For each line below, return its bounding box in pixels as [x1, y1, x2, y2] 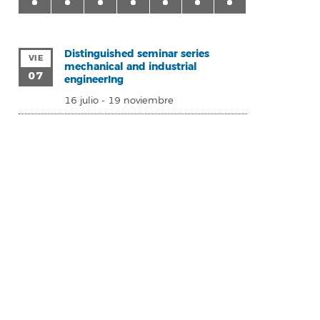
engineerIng [64, 73, 124, 86]
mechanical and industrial [64, 60, 197, 74]
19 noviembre [108, 95, 174, 106]
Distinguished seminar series [64, 47, 209, 61]
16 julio [64, 95, 99, 106]
